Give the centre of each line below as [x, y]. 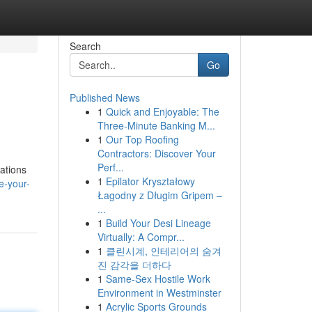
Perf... [110, 167]
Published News [104, 97]
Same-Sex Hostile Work [158, 279]
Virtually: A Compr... [141, 237]
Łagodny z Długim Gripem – [159, 195]
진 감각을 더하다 [134, 265]
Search [85, 46]
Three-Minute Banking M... [156, 125]
